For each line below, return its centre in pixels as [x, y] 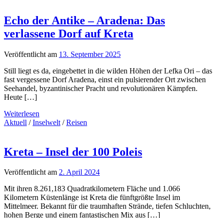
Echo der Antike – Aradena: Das [84, 20]
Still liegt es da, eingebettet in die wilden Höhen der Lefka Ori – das [108, 71]
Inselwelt [46, 122]
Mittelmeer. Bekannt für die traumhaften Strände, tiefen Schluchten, [107, 206]
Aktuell [15, 122]
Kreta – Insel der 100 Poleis [73, 152]
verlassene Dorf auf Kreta [69, 33]
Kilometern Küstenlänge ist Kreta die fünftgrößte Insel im [92, 198]
